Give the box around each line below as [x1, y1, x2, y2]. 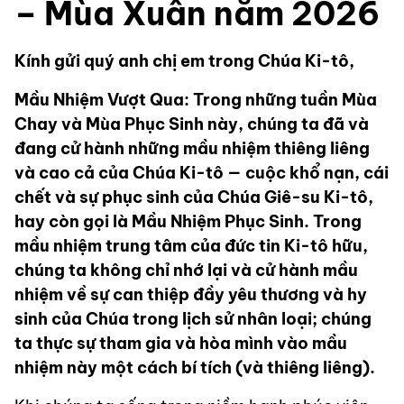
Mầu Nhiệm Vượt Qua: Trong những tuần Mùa [14, 89, 377, 111]
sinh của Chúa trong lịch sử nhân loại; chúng [14, 308, 372, 330]
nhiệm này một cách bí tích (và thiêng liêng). [14, 357, 375, 379]
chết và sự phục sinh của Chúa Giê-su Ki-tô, [14, 187, 373, 208]
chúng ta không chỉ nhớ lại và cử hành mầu [14, 260, 358, 281]
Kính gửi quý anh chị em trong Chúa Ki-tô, [14, 50, 354, 72]
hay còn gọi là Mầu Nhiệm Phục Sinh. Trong [14, 211, 362, 233]
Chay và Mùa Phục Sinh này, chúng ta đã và [14, 114, 369, 135]
